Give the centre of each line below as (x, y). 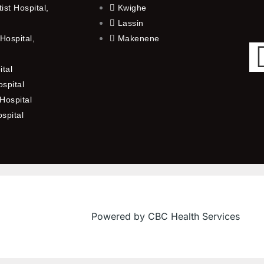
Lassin (131, 23)
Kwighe (132, 7)
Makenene (138, 38)
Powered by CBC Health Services (166, 217)
